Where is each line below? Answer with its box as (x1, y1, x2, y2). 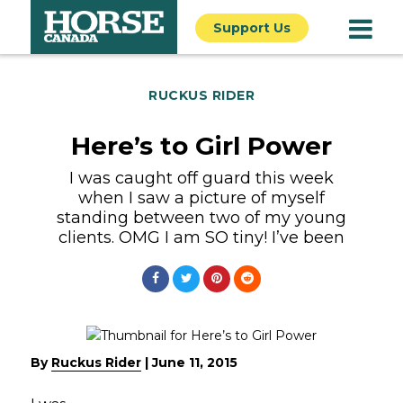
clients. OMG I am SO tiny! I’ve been (58, 228, 345, 247)
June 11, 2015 (152, 354, 237, 371)
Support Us (213, 20, 291, 36)
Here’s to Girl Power (71, 130, 332, 161)
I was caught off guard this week (69, 168, 334, 188)
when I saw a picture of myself (78, 188, 325, 208)
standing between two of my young (57, 208, 346, 228)
